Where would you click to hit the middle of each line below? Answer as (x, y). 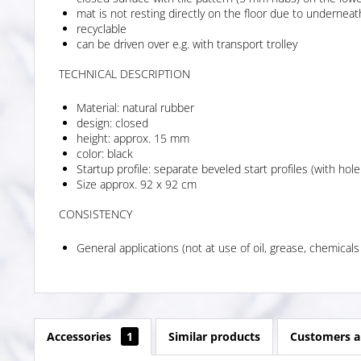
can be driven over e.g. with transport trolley (187, 44)
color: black (105, 153)
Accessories (81, 336)
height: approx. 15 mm (133, 138)
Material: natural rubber (135, 107)
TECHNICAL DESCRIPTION (124, 73)
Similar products (214, 336)
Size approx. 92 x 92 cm (137, 184)
